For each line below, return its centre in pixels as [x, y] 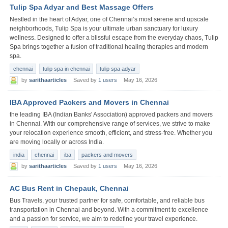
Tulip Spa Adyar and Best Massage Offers [82, 7]
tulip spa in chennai [66, 68]
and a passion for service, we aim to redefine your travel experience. [104, 219]
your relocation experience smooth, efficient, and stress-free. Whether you [111, 133]
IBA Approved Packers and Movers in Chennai [89, 102]
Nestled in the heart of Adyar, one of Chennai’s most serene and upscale [109, 19]
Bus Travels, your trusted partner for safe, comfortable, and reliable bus [107, 201]
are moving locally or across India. [57, 142]
